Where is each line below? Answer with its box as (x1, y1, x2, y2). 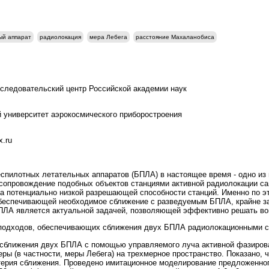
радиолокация (40, 34, 81, 40)
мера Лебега (89, 34, 127, 40)
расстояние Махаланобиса (136, 34, 214, 40)
